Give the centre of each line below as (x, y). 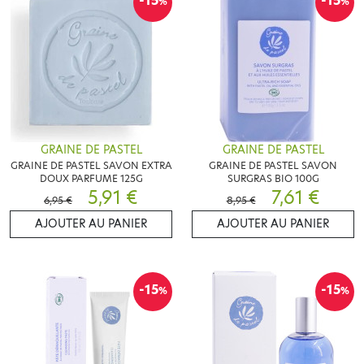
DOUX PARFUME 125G (91, 178)
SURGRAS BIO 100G (273, 178)
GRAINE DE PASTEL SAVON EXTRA (91, 165)
